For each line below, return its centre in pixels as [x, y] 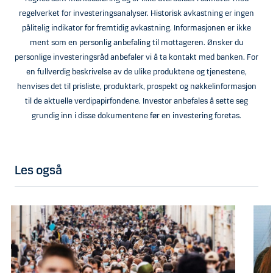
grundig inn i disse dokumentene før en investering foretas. [136, 116]
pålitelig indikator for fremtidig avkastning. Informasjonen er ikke [136, 28]
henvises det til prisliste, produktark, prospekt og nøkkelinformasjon [136, 87]
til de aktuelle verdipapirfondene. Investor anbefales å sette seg [136, 101]
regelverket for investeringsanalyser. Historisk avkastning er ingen [136, 14]
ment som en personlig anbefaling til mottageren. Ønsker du [136, 43]
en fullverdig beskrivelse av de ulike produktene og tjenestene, [136, 72]
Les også [38, 170]
